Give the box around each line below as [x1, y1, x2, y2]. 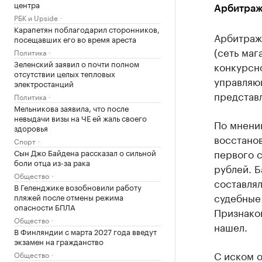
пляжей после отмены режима [14, 191, 123, 202]
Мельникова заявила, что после [14, 102, 129, 113]
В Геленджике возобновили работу [14, 181, 142, 192]
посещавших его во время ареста [14, 33, 136, 44]
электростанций [14, 77, 74, 89]
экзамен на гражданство [14, 235, 104, 247]
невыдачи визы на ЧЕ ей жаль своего [14, 112, 147, 123]
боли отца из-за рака [14, 156, 90, 168]
